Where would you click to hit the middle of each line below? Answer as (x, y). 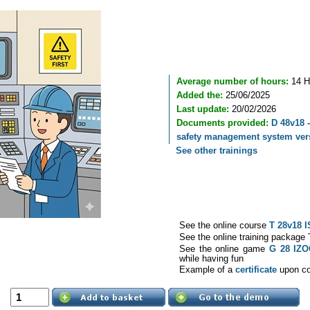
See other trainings (217, 151)
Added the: (200, 95)
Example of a (207, 270)
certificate (256, 270)
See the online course (224, 226)
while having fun (213, 258)
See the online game (224, 248)
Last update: (203, 109)
